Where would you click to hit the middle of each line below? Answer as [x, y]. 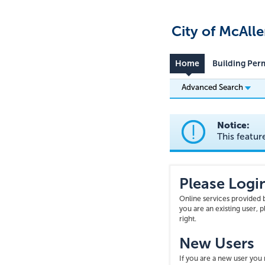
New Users [217, 243]
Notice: [233, 125]
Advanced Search [213, 87]
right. [188, 219]
